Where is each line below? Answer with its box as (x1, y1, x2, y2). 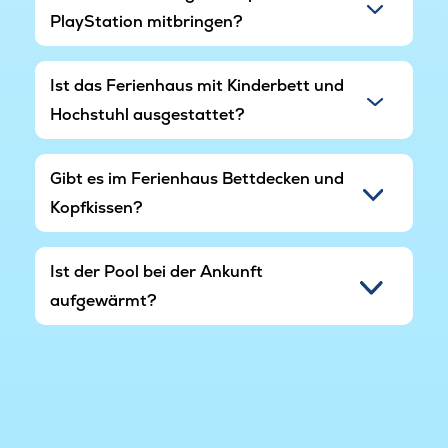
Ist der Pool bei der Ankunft (50, 261, 263, 283)
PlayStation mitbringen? (50, 11, 243, 33)
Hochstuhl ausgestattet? (50, 104, 245, 126)
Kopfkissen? (50, 197, 143, 219)
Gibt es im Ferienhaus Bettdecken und (50, 168, 344, 190)
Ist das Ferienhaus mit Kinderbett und (50, 75, 344, 97)
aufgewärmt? (50, 290, 157, 312)
